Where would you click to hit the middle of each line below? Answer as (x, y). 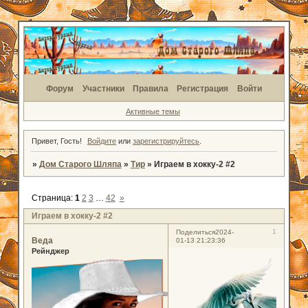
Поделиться (195, 232)
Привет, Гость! (56, 141)
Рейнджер (50, 251)
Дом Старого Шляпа (80, 165)
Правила (150, 89)
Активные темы (153, 111)
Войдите (102, 141)
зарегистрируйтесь (166, 141)
